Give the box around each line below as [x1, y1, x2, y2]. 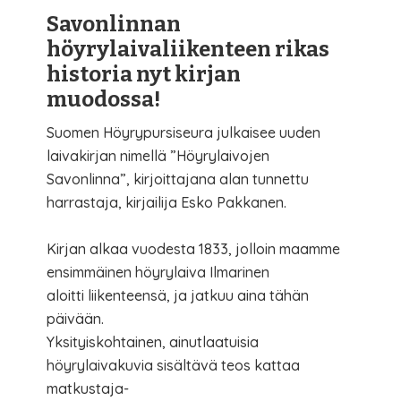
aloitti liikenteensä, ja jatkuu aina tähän [47, 286, 310, 304]
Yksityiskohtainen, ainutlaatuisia [47, 332, 260, 351]
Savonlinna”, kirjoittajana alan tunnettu [47, 169, 310, 188]
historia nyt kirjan [47, 61, 242, 87]
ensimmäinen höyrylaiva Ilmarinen [47, 262, 270, 281]
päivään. [47, 309, 105, 328]
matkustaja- [47, 379, 130, 397]
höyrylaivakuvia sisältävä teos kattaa [47, 355, 301, 374]
